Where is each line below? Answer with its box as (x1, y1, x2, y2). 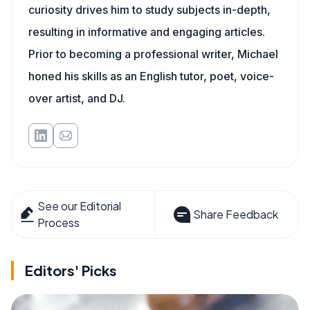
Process (37, 215, 80, 230)
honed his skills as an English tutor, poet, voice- (28, 69, 274, 83)
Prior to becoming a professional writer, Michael (28, 47, 278, 61)
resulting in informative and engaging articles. (28, 25, 265, 39)
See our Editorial (37, 199, 122, 213)
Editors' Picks (25, 262, 117, 279)
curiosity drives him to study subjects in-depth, (28, 3, 271, 17)
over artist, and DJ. (28, 91, 125, 105)
